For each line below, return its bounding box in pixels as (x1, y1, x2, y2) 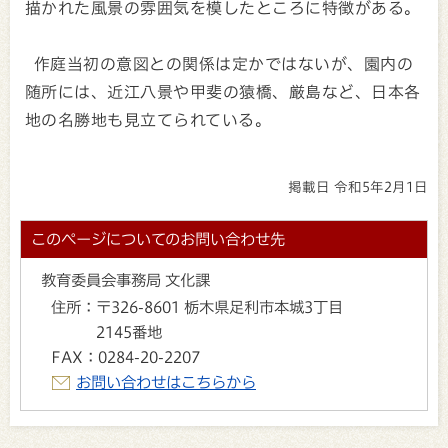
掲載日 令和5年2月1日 (288, 180, 428, 195)
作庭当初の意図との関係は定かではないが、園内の (25, 55, 414, 72)
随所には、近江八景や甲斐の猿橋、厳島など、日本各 (25, 83, 421, 100)
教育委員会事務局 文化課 (41, 272, 210, 289)
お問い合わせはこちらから (76, 374, 256, 391)
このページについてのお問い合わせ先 (31, 231, 285, 248)
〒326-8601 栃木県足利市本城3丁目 (96, 299, 343, 316)
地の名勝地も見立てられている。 (25, 111, 272, 128)
